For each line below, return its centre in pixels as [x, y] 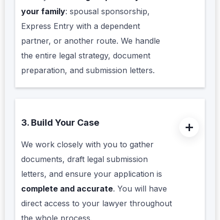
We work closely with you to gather [87, 145]
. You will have [140, 189]
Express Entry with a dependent [81, 26]
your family [43, 12]
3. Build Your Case [60, 123]
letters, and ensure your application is [92, 174]
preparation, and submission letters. [88, 70]
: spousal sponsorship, [108, 12]
